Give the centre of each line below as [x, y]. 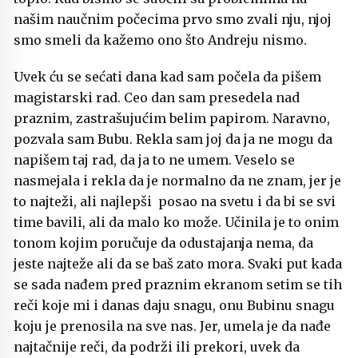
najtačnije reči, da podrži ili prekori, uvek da [157, 347]
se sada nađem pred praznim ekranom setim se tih [178, 285]
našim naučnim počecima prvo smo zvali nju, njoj [173, 20]
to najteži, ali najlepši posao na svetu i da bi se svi [175, 202]
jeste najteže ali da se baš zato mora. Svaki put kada [178, 264]
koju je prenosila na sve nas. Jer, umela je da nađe [172, 326]
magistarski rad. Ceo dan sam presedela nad [157, 98]
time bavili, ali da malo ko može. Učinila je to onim [176, 223]
